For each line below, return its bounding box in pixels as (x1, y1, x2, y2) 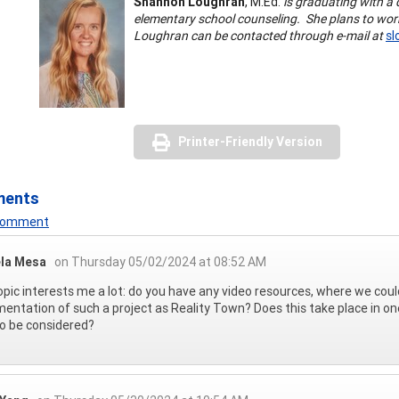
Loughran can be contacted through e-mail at (134, 27, 383, 44)
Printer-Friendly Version (178, 133, 322, 150)
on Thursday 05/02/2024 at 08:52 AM (54, 253, 266, 270)
